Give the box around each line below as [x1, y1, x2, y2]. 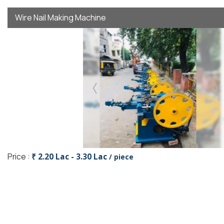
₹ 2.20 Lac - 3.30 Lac [31, 151, 109, 162]
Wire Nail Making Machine [15, 12, 106, 23]
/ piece [109, 152, 133, 161]
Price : [7, 151, 31, 162]
